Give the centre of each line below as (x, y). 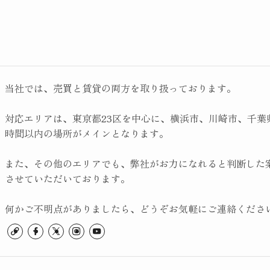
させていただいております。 (67, 179)
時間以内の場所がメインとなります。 (87, 133)
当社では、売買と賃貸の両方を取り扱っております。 (121, 88)
